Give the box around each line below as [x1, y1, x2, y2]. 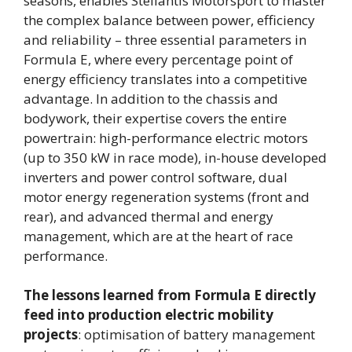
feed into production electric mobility [24, 306, 273, 324]
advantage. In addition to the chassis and [24, 89, 278, 108]
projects [24, 325, 78, 344]
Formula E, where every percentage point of [24, 49, 293, 68]
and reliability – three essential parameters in [24, 30, 306, 49]
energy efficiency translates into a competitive [24, 69, 307, 88]
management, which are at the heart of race [24, 226, 293, 245]
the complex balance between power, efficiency [24, 10, 315, 29]
